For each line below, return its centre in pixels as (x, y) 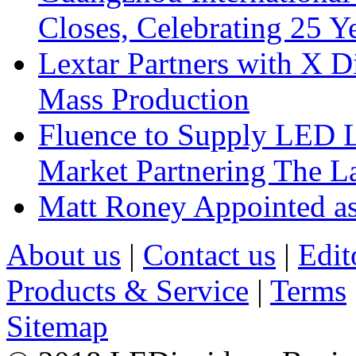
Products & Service (128, 290)
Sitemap (57, 326)
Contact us (209, 254)
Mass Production (144, 99)
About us (64, 254)
